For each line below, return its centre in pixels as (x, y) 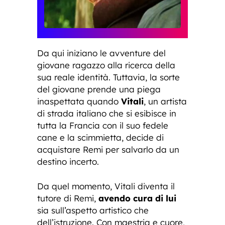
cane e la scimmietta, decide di (100, 138)
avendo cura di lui (137, 198)
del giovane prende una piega (99, 89)
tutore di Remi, (68, 198)
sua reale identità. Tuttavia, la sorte (108, 77)
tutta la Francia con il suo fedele (103, 126)
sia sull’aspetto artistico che (93, 210)
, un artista (165, 101)
